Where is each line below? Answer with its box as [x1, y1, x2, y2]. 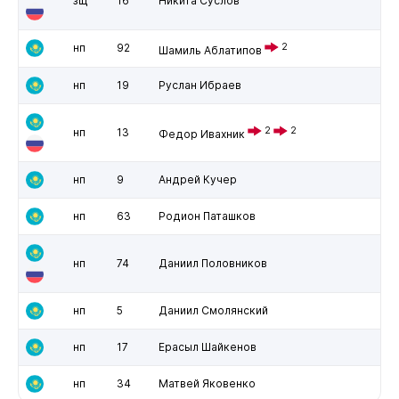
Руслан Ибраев [158, 77, 241, 92]
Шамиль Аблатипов [158, 43, 262, 57]
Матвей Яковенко [158, 376, 256, 390]
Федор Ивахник [158, 126, 245, 141]
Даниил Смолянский [158, 303, 268, 317]
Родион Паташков [158, 208, 256, 223]
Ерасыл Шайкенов [158, 339, 256, 354]
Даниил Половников [158, 256, 267, 270]
